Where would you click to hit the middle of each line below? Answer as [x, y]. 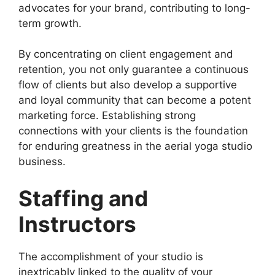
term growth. [50, 23]
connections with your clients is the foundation [133, 131]
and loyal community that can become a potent [135, 100]
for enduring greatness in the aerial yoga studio [135, 146]
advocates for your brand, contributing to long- [134, 8]
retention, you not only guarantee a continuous [134, 70]
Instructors [80, 224]
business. [42, 162]
